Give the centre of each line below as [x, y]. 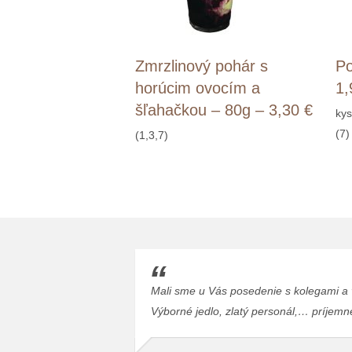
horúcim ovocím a [198, 88]
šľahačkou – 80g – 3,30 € [224, 110]
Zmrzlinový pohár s [202, 66]
